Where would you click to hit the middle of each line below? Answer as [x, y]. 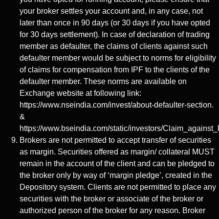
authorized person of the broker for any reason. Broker [112, 210]
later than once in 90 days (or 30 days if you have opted [115, 22]
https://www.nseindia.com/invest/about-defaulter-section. [117, 105]
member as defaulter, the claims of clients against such [114, 46]
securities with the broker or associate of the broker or [111, 198]
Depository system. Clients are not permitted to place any [118, 187]
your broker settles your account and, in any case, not [111, 11]
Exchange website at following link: [80, 93]
